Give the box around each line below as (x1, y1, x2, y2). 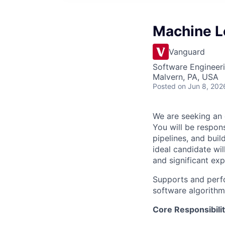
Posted (153, 82, 176, 90)
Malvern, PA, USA (153, 72, 218, 82)
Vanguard (169, 47, 205, 57)
